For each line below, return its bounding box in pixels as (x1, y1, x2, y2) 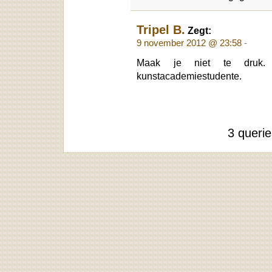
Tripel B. (137, 22, 185, 36)
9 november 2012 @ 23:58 (137, 38, 242, 48)
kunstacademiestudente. (137, 70, 242, 81)
